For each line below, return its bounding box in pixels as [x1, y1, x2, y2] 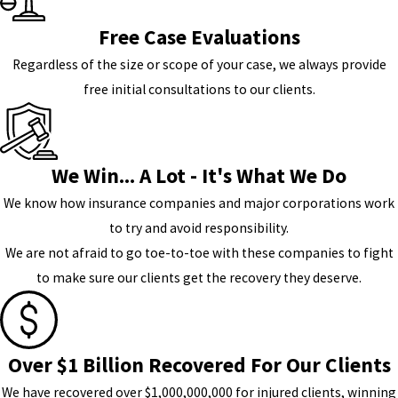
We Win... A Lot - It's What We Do [52, 163, 346, 189]
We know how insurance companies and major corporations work [4, 195, 394, 212]
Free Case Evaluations [98, 23, 300, 50]
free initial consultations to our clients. [83, 80, 315, 98]
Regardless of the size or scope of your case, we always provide [12, 55, 386, 73]
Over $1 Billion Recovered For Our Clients [7, 351, 391, 378]
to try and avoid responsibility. [109, 219, 289, 237]
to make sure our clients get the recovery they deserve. [36, 269, 362, 287]
